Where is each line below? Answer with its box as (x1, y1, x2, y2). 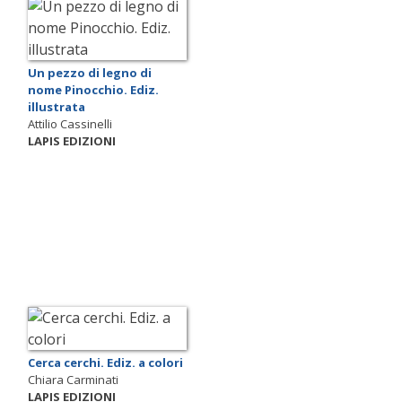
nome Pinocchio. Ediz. (28, 82, 159, 99)
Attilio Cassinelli (28, 116, 112, 133)
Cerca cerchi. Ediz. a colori (28, 354, 183, 371)
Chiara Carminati (28, 371, 118, 388)
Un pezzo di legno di (28, 65, 152, 82)
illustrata (28, 99, 85, 116)
